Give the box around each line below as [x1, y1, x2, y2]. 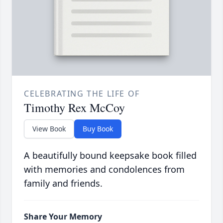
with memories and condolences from [24, 163, 185, 176]
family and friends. [24, 177, 103, 190]
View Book [32, 124, 66, 134]
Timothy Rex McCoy [24, 100, 125, 116]
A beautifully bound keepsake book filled [24, 149, 197, 162]
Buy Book [83, 124, 113, 134]
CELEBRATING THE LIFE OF [24, 88, 140, 100]
